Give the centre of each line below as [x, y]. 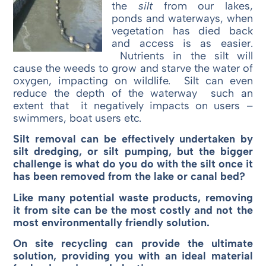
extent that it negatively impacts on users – [133, 106]
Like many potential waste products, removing [133, 197]
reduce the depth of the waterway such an [133, 94]
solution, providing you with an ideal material [133, 256]
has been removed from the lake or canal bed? [129, 177]
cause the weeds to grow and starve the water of [133, 69]
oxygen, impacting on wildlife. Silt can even [133, 81]
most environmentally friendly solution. [112, 222]
